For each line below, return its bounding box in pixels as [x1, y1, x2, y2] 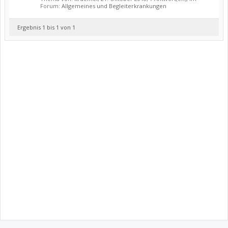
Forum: [40, 2, 62, 10]
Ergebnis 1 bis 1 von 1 [17, 23, 75, 31]
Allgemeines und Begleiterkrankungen [62, 2, 166, 10]
